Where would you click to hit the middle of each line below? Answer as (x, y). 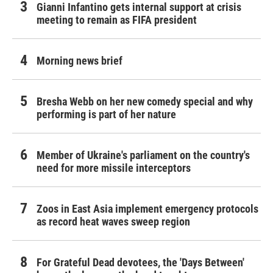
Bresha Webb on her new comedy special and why (145, 102)
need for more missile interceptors (114, 168)
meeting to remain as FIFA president (117, 20)
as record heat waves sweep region (113, 222)
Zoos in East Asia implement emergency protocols (147, 209)
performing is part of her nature (106, 115)
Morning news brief (80, 61)
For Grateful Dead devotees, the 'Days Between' (140, 263)
